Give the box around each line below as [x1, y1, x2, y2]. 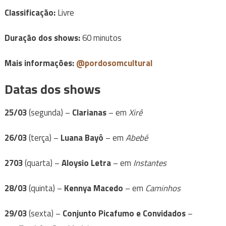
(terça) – [26, 131, 61, 145]
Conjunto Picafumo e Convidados [62, 207, 186, 220]
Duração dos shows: [4, 31, 80, 45]
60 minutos [80, 31, 122, 45]
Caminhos [145, 182, 181, 195]
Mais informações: [4, 56, 74, 70]
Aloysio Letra [61, 156, 111, 170]
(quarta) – [22, 156, 62, 170]
